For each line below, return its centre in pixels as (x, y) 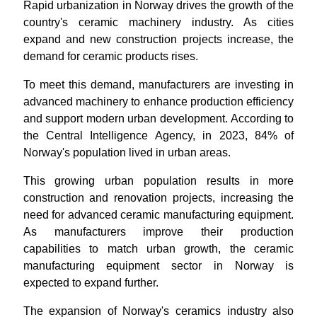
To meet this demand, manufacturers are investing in (158, 85)
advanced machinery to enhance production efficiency (158, 102)
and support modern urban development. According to (158, 119)
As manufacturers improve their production (158, 232)
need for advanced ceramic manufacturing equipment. (158, 215)
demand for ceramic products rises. (110, 56)
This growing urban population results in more (158, 181)
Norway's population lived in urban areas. (127, 152)
